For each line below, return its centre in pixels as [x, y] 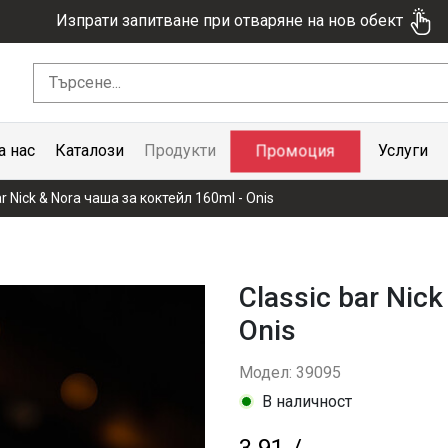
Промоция [294, 150]
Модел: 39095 [290, 373]
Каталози [89, 151]
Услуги [402, 151]
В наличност [305, 402]
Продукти [179, 151]
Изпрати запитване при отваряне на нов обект [231, 20]
